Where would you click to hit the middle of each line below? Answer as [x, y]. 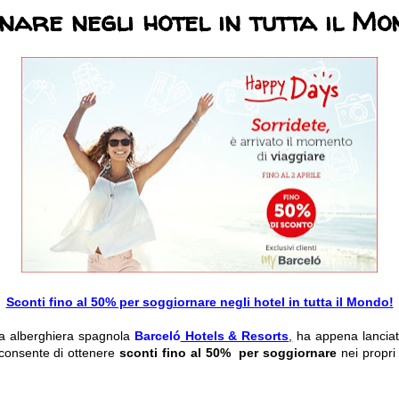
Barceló [157, 336]
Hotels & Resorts [235, 336]
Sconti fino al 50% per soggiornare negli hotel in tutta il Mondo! [199, 302]
